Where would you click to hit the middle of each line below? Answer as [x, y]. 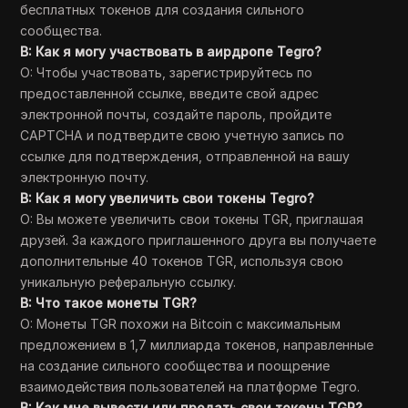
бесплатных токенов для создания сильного [163, 10]
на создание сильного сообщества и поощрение [175, 366]
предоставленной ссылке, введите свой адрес [170, 93]
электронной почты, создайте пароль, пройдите [176, 114]
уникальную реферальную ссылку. [128, 282]
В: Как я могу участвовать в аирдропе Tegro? [171, 51]
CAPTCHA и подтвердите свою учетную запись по [183, 135]
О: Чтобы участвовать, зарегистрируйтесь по [167, 72]
